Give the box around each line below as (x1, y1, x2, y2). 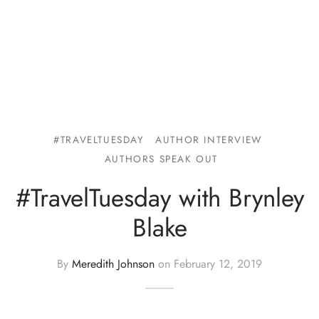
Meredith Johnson (72, 255, 155, 272)
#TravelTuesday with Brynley (15, 179, 304, 216)
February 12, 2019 (174, 255, 262, 272)
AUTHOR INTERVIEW (155, 132, 262, 147)
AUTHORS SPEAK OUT (104, 152, 219, 167)
